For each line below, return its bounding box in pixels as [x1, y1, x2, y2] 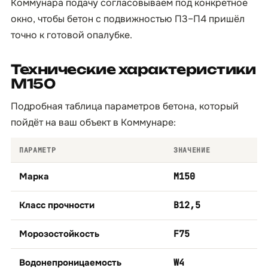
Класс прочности [19, 199, 95, 211]
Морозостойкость [19, 228, 99, 240]
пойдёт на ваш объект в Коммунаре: [11, 116, 176, 129]
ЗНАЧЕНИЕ [173, 145, 211, 154]
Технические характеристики [11, 61, 256, 77]
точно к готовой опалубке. [11, 29, 132, 41]
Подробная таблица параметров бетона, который [11, 100, 239, 112]
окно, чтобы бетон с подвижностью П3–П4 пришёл [11, 13, 245, 25]
